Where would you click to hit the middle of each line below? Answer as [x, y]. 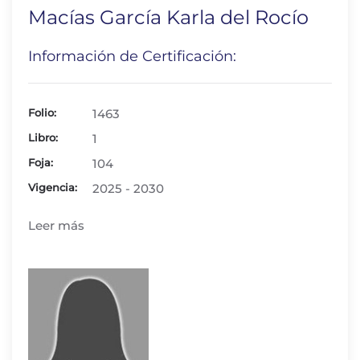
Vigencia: [53, 187]
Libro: [43, 137]
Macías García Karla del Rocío [168, 17]
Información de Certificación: [132, 56]
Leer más [56, 225]
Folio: [42, 112]
